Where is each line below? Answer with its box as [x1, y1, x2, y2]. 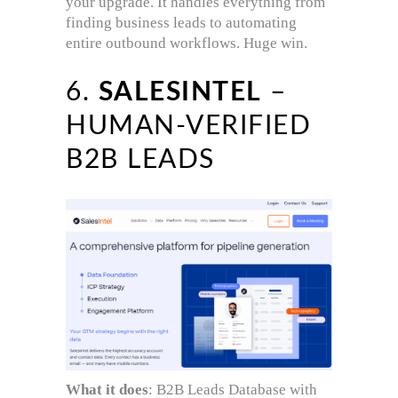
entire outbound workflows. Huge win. [66, 34, 307, 52]
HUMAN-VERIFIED [66, 112, 311, 139]
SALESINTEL [98, 78, 262, 106]
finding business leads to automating [66, 13, 297, 31]
